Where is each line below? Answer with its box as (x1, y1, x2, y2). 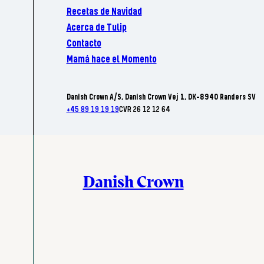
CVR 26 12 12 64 (118, 105, 170, 114)
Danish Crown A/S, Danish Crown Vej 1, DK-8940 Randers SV (66, 93, 256, 102)
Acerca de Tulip (66, 22, 127, 34)
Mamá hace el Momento (66, 54, 157, 65)
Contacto (66, 38, 101, 49)
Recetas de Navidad (66, 6, 142, 18)
